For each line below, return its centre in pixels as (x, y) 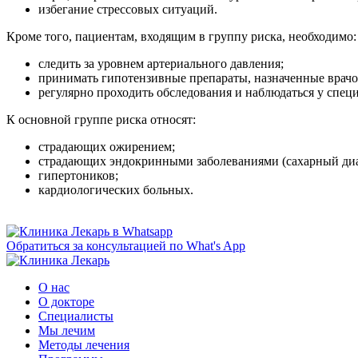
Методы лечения (84, 344)
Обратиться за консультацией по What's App (126, 245)
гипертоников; (78, 175)
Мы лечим (67, 330)
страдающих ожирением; (107, 146)
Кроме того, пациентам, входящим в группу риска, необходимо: (181, 36)
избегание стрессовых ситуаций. (128, 9)
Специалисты (76, 316)
